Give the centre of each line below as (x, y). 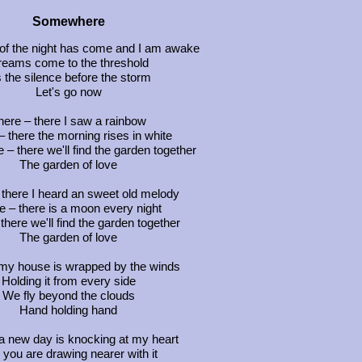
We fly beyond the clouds (68, 295)
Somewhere (68, 22)
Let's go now (68, 92)
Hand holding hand (68, 310)
